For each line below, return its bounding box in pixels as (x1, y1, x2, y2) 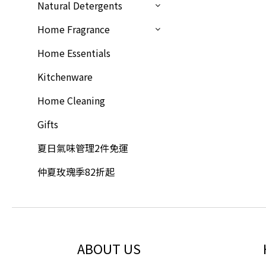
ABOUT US (77, 239, 141, 258)
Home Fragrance (37, 22, 110, 36)
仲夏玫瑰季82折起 (37, 164, 115, 179)
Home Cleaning (37, 93, 105, 107)
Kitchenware (37, 69, 93, 84)
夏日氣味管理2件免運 (37, 141, 128, 155)
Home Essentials (37, 46, 110, 60)
